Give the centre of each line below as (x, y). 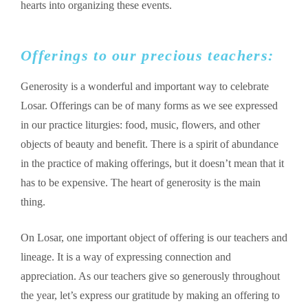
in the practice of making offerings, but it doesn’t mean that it (152, 164)
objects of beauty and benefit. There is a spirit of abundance (150, 144)
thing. (34, 202)
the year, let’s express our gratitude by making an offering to (150, 296)
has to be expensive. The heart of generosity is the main (141, 183)
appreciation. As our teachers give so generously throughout (150, 276)
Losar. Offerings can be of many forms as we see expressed (149, 106)
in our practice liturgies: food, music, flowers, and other (140, 125)
